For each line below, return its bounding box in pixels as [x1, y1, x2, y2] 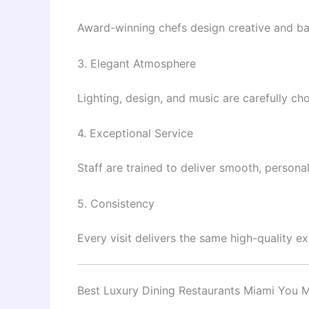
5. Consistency [77, 196, 154, 210]
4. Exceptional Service [77, 126, 193, 141]
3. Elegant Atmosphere [77, 56, 196, 70]
